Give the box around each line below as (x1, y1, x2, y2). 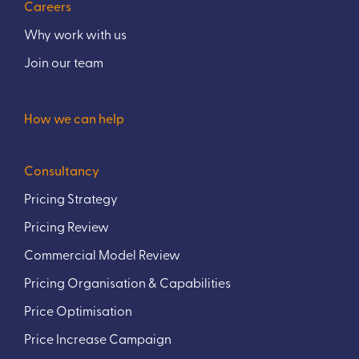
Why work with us (24, 25, 127, 43)
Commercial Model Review (24, 245, 180, 264)
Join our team (24, 53, 103, 71)
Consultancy (24, 161, 99, 179)
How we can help (24, 109, 124, 127)
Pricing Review (24, 217, 109, 236)
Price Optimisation (24, 301, 132, 320)
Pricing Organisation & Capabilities (24, 273, 231, 292)
